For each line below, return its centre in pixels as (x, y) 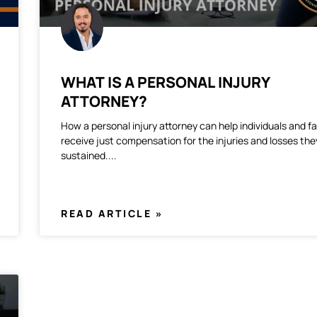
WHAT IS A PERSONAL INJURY (166, 82)
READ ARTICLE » (112, 214)
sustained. (85, 156)
